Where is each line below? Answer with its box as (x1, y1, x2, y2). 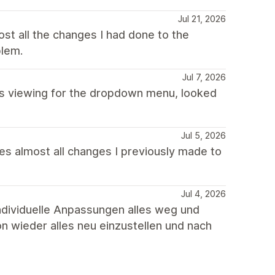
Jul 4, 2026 (181, 188, 226, 199)
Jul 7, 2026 (182, 72, 226, 82)
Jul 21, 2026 (178, 14, 226, 24)
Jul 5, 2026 (181, 130, 226, 141)
